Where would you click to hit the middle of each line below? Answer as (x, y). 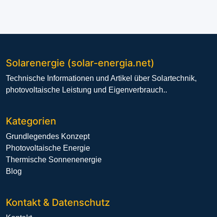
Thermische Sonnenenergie (54, 160)
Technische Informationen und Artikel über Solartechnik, (101, 78)
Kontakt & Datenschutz (58, 203)
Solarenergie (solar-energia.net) (80, 63)
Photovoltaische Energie (48, 148)
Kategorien (31, 121)
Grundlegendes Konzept (48, 137)
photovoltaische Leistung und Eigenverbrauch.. (86, 90)
